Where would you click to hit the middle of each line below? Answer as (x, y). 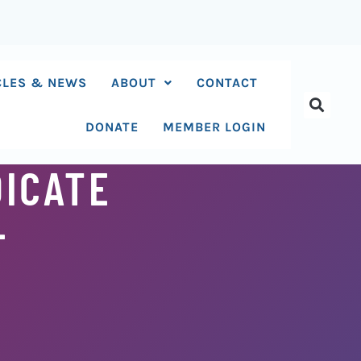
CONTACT (228, 83)
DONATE (112, 127)
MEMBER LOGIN (215, 127)
